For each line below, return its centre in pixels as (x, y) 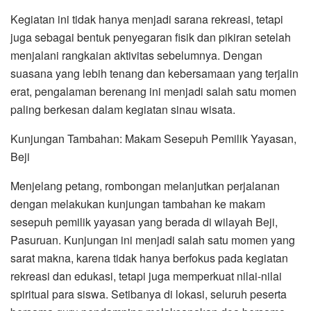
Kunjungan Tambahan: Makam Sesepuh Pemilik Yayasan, (153, 139)
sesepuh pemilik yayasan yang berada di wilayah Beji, (144, 222)
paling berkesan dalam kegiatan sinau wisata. (123, 110)
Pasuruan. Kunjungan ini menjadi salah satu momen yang (153, 240)
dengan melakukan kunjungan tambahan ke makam (138, 204)
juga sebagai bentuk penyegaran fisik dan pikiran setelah (151, 37)
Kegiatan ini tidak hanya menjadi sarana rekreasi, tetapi (147, 19)
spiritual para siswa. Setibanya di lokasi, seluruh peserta (149, 294)
